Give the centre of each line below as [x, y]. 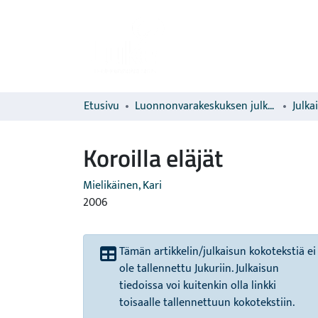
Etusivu [102, 106]
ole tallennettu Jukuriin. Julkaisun [199, 269]
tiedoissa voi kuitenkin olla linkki [198, 286]
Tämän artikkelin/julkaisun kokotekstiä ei [218, 252]
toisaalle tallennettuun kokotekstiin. [207, 303]
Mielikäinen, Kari [122, 186]
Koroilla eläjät [153, 158]
